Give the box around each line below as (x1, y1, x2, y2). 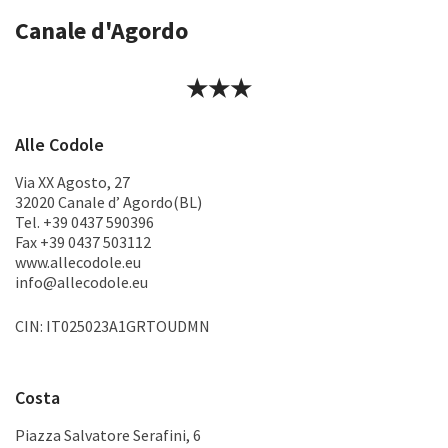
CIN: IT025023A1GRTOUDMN (15, 316, 210, 336)
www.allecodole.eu (15, 252, 141, 272)
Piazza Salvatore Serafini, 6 (15, 425, 201, 445)
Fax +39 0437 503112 (15, 232, 151, 252)
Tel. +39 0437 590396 (15, 212, 154, 232)
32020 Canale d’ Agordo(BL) (15, 192, 202, 212)
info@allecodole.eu (15, 272, 148, 292)
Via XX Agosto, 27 (15, 172, 130, 192)
